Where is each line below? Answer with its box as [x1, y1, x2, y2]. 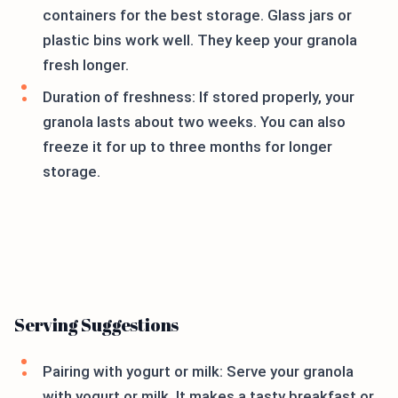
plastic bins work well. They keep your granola [43, 31, 357, 49]
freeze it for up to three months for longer [43, 138, 332, 155]
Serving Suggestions [14, 313, 179, 337]
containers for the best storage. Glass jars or [43, 6, 352, 24]
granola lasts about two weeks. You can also [43, 113, 346, 131]
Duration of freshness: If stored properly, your [43, 88, 354, 106]
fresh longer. [43, 56, 129, 74]
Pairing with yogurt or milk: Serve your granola [43, 362, 354, 380]
